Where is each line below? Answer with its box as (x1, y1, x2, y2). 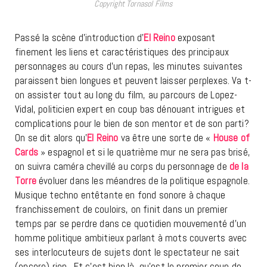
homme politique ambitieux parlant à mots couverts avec (15, 231, 247, 245)
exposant (175, 31, 216, 45)
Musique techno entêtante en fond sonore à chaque (15, 188, 226, 202)
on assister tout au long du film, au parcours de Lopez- (15, 88, 238, 102)
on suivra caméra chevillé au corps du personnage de (15, 160, 229, 173)
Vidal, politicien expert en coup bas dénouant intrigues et (15, 103, 245, 116)
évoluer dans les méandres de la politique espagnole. (39, 174, 250, 188)
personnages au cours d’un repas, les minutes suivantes (15, 60, 243, 73)
